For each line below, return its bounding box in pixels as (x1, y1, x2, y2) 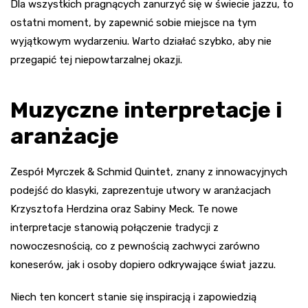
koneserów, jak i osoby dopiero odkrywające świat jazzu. (10, 258, 276, 271)
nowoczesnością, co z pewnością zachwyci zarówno (10, 239, 260, 252)
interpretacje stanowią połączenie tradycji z (10, 221, 219, 234)
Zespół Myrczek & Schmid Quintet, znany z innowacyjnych (10, 165, 287, 178)
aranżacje (10, 122, 119, 149)
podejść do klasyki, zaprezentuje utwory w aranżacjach (10, 184, 271, 197)
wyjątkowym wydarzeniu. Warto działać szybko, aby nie (10, 34, 272, 47)
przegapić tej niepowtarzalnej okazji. (10, 53, 182, 66)
